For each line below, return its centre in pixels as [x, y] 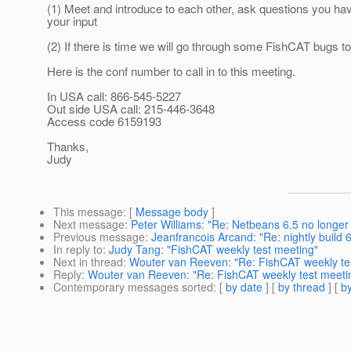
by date [244, 287]
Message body [172, 212]
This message [88, 212]
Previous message [99, 237]
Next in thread [88, 262]
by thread [302, 287]
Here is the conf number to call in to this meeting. [171, 71]
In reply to [78, 250]
